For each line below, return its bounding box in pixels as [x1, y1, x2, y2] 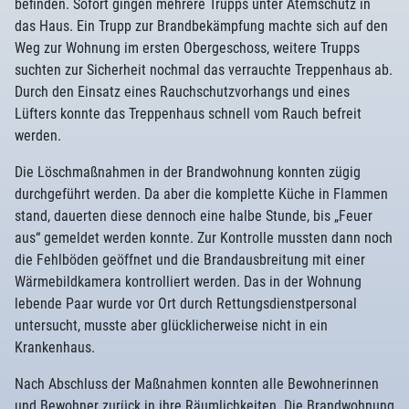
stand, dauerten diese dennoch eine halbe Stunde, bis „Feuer [15, 207, 372, 225]
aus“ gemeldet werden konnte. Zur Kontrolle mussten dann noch [15, 229, 393, 246]
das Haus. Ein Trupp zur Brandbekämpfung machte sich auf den [15, 17, 388, 35]
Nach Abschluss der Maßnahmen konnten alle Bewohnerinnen [15, 375, 379, 393]
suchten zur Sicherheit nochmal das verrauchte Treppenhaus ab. [15, 61, 393, 79]
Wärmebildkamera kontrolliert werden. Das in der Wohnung [15, 273, 362, 290]
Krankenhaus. [15, 339, 95, 356]
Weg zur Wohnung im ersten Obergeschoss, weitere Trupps [15, 39, 360, 57]
